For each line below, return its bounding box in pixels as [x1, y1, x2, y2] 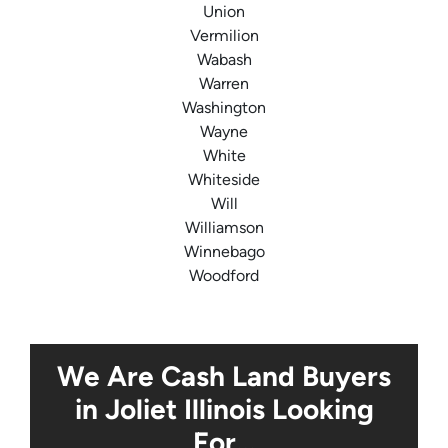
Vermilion [189, 26, 259, 46]
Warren [199, 74, 249, 94]
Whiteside [188, 170, 260, 190]
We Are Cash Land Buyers [57, 359, 391, 394]
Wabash [196, 50, 252, 70]
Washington [182, 98, 266, 118]
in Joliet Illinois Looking [74, 392, 374, 427]
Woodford [189, 266, 259, 286]
